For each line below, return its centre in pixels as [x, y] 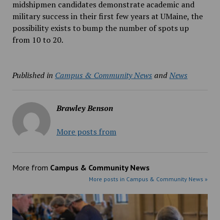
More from [31, 168]
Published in [32, 75]
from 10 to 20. [38, 40]
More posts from [86, 132]
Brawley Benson [84, 108]
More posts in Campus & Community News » [149, 179]
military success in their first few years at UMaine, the [107, 16]
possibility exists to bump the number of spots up [100, 28]
